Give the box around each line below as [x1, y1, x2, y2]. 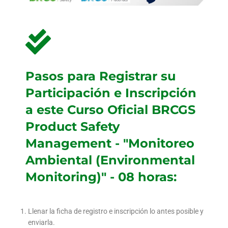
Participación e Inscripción [25, 85, 196, 101]
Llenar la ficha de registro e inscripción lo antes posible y [28, 207, 204, 216]
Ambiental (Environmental [25, 153, 195, 168]
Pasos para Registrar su [25, 69, 176, 84]
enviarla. [28, 218, 55, 227]
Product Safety [25, 119, 120, 134]
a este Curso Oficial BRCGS [25, 102, 195, 118]
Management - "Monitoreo [25, 136, 194, 151]
